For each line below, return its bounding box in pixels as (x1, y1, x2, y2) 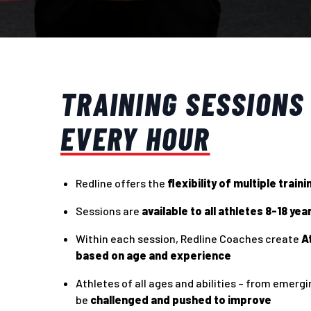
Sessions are (76, 204, 142, 217)
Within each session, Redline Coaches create (76, 232, 301, 245)
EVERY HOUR (60, 119, 210, 157)
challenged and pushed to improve (90, 293, 271, 306)
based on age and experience (76, 249, 231, 262)
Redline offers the (76, 176, 167, 190)
